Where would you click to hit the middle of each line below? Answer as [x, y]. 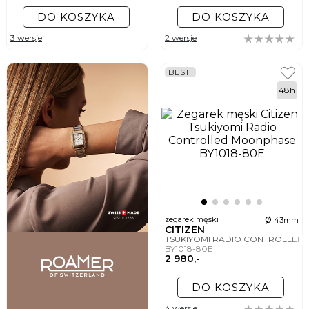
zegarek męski [193, 220]
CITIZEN [186, 230]
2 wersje [181, 38]
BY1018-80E [190, 249]
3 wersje [26, 38]
